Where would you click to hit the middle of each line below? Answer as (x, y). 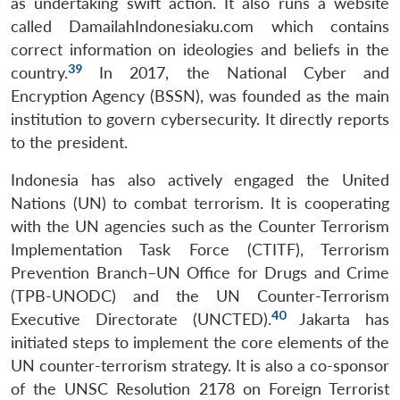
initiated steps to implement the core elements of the (200, 342)
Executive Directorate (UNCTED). (141, 319)
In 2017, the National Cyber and (236, 72)
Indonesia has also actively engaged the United (200, 179)
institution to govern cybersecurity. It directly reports (200, 119)
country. (39, 72)
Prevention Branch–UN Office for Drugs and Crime (200, 272)
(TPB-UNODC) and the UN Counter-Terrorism (200, 296)
